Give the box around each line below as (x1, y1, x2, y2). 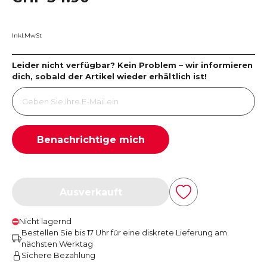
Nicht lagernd (19, 216, 72, 226)
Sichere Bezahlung (21, 250, 95, 260)
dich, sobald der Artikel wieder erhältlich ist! (12, 72, 207, 81)
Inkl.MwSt (12, 32, 42, 39)
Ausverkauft (59, 186, 122, 198)
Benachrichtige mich (36, 133, 145, 145)
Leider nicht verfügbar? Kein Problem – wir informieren (12, 60, 253, 70)
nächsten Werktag (21, 239, 93, 249)
